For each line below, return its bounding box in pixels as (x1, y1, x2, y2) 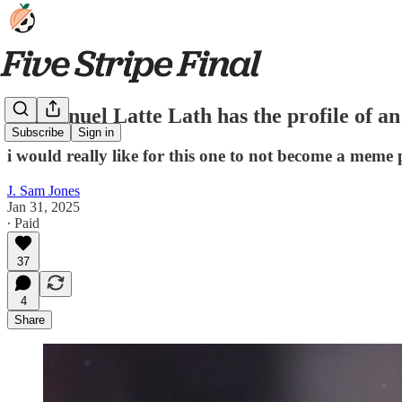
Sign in (78, 126, 114, 140)
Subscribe (12, 126, 64, 140)
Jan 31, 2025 (7, 198, 80, 214)
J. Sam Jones (7, 182, 80, 198)
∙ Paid (7, 214, 39, 231)
